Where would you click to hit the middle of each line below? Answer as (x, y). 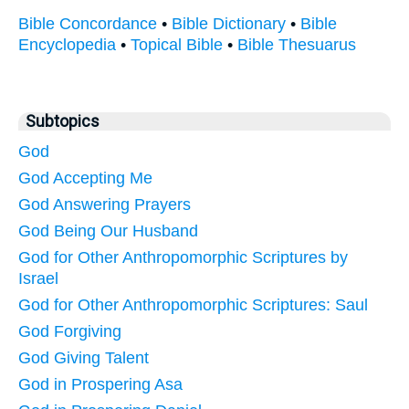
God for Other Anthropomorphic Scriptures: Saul (193, 304)
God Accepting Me (85, 178)
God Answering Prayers (105, 204)
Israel (38, 278)
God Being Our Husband (108, 231)
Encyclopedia (67, 44)
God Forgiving (70, 331)
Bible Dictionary (229, 23)
